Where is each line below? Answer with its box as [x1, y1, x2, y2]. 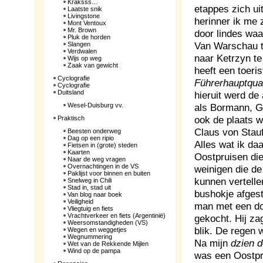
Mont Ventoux [68, 19, 106, 26]
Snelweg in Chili [68, 177, 112, 184]
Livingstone [68, 12, 100, 19]
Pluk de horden [68, 33, 110, 41]
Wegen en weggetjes [68, 226, 127, 233]
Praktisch [58, 114, 85, 122]
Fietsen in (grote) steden [68, 141, 137, 149]
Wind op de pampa [68, 247, 120, 254]
